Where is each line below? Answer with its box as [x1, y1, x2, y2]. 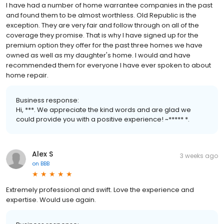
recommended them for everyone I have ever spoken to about [6, 60, 211, 70]
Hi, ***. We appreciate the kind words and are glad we [16, 104, 191, 114]
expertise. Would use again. [6, 194, 96, 204]
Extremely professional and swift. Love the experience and [6, 184, 194, 194]
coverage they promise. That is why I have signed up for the [6, 30, 198, 40]
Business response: [16, 95, 79, 105]
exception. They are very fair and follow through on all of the [6, 20, 199, 30]
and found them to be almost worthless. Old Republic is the [6, 10, 196, 20]
